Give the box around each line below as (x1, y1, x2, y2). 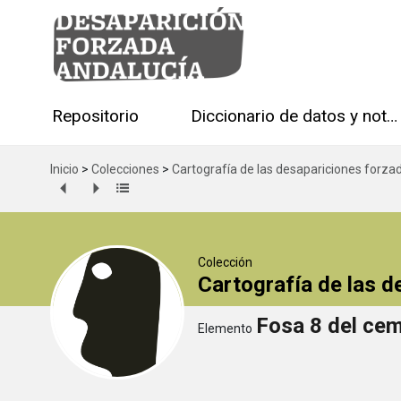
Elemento (198, 320, 252, 336)
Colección (198, 254, 252, 269)
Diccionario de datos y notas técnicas (387, 106, 397, 127)
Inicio (50, 161, 79, 176)
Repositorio (52, 106, 139, 127)
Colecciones (91, 161, 159, 176)
